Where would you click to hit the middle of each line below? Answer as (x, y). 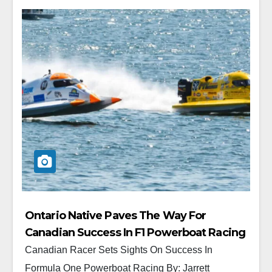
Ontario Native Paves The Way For (116, 215)
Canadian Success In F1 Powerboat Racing (135, 232)
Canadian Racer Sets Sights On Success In (119, 250)
